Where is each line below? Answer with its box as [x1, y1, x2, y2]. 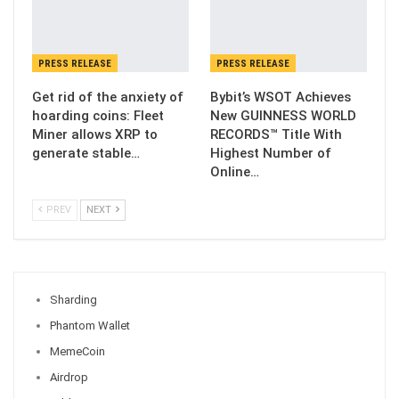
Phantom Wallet [50, 318, 130, 332]
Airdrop [50, 370, 88, 384]
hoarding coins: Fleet [32, 107, 164, 124]
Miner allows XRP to [32, 126, 158, 142]
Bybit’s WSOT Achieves [210, 88, 351, 105]
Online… [210, 163, 259, 180]
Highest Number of [210, 144, 331, 161]
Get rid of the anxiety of [32, 88, 183, 105]
